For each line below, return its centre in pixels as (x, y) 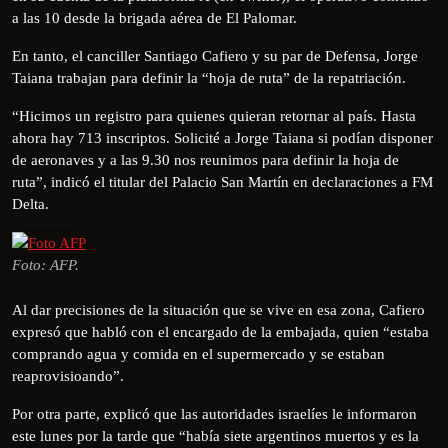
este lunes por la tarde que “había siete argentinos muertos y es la (215, 435)
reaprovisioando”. (68, 375)
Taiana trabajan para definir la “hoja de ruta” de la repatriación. (209, 77)
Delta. (30, 203)
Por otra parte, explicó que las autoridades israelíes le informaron (214, 413)
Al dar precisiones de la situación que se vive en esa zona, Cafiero (218, 309)
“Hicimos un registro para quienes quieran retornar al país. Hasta (214, 115)
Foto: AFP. (45, 265)
